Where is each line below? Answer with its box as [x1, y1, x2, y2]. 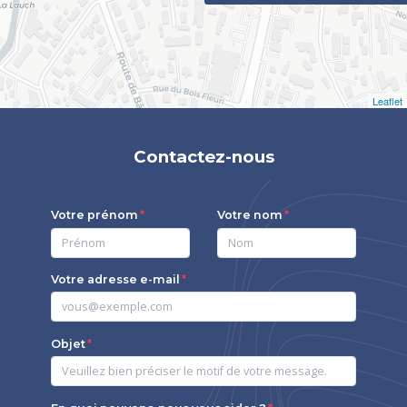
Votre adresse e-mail [51, 272, 180, 286]
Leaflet [372, 93, 402, 108]
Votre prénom [51, 207, 138, 222]
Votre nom [217, 207, 283, 222]
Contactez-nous [133, 145, 274, 167]
